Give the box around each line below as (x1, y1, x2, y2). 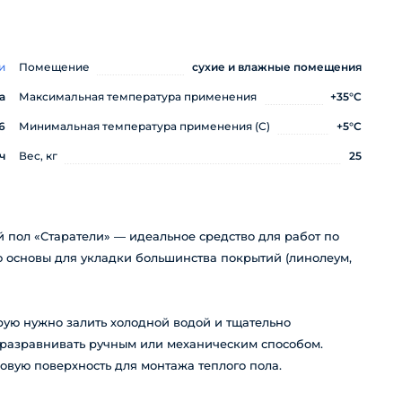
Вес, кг (18, 149, 57, 162)
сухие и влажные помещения (192, 60, 362, 74)
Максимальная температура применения (18, 90, 257, 103)
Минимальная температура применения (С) (18, 119, 270, 133)
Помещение (18, 60, 90, 74)
